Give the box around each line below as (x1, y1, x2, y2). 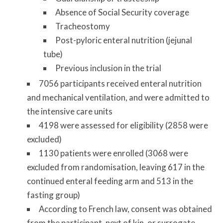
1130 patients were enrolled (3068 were (38, 148, 188, 159)
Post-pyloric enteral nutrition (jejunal (55, 35, 193, 46)
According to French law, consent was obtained (38, 204, 212, 215)
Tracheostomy (55, 21, 111, 32)
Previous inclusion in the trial (55, 63, 162, 74)
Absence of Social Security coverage (55, 7, 190, 18)
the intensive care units (26, 106, 112, 117)
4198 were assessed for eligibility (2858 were (38, 120, 208, 131)
